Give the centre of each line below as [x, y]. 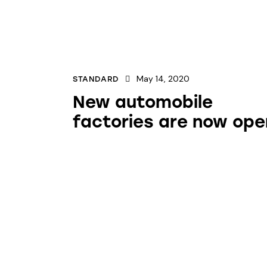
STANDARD [96, 79]
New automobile [143, 102]
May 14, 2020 [163, 79]
